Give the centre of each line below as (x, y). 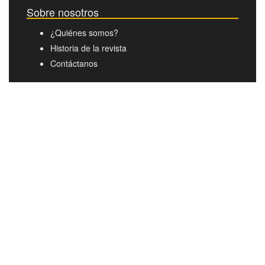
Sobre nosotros (63, 12)
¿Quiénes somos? (84, 33)
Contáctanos (74, 64)
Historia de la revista (88, 48)
